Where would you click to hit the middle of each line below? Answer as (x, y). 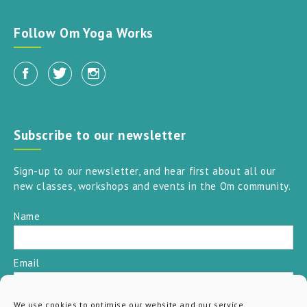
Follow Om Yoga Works (84, 33)
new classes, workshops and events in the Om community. (152, 186)
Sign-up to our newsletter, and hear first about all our (145, 171)
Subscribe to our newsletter (100, 135)
